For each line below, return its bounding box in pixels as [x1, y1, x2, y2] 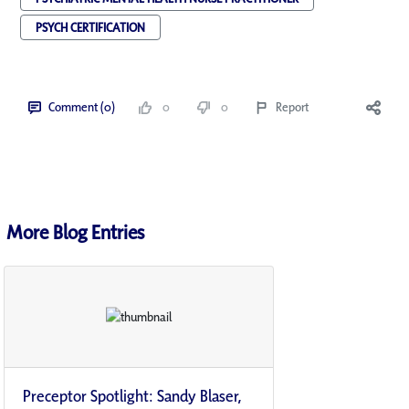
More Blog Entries [6, 219, 144, 246]
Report [276, 99, 309, 116]
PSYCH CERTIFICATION [36, 19, 145, 37]
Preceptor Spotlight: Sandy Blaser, [23, 385, 242, 407]
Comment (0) [48, 99, 115, 116]
